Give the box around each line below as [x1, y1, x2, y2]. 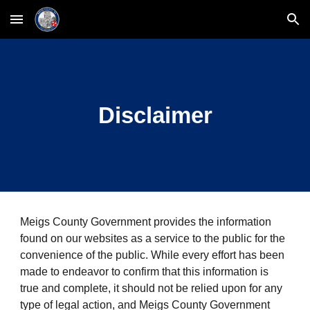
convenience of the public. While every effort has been [20, 249, 285, 261]
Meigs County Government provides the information [20, 216, 272, 228]
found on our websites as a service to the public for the [20, 232, 286, 244]
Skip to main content [11, 19, 109, 32]
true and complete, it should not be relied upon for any [20, 282, 283, 294]
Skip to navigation [212, 19, 299, 32]
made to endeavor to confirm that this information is [20, 266, 269, 277]
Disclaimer [98, 102, 212, 128]
